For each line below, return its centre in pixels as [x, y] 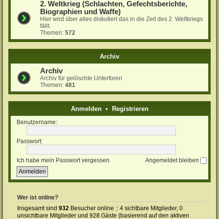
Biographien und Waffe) [81, 11]
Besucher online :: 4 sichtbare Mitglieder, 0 [126, 208]
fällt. [46, 26]
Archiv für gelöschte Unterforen [81, 78]
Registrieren [130, 109]
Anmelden [86, 109]
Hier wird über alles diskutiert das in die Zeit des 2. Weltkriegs [122, 19]
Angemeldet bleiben [173, 160]
